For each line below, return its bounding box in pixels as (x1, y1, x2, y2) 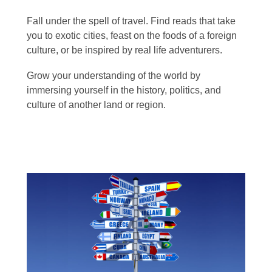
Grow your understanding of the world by (27, 70, 200, 81)
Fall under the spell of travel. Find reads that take (27, 16, 236, 26)
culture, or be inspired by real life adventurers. (27, 45, 222, 55)
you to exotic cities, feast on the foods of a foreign (27, 30, 237, 41)
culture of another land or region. (27, 100, 166, 110)
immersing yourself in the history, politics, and (27, 85, 221, 95)
